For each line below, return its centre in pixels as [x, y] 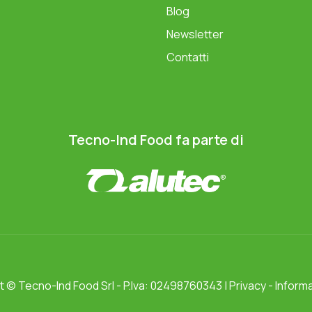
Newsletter [195, 34]
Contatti [188, 57]
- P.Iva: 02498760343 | [171, 285]
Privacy [247, 285]
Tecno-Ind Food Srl [66, 285]
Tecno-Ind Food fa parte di [156, 139]
